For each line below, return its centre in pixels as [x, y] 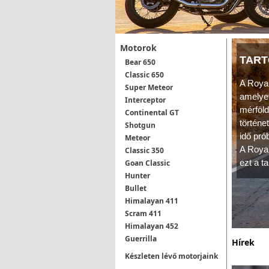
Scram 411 [143, 213]
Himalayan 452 [152, 226]
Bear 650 [140, 62]
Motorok [138, 48]
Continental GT [152, 113]
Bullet [136, 188]
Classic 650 [144, 75]
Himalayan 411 [152, 201]
